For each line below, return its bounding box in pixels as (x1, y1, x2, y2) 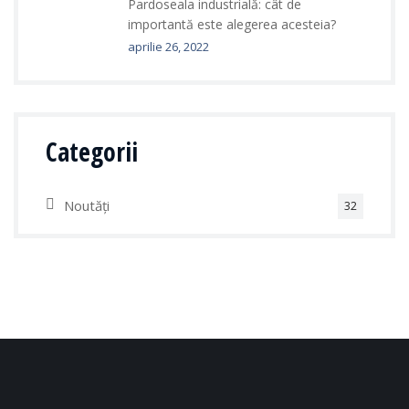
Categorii (46, 134, 138, 169)
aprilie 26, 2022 (128, 38, 209, 55)
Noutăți (64, 196, 110, 215)
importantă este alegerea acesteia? (128, 16, 336, 33)
